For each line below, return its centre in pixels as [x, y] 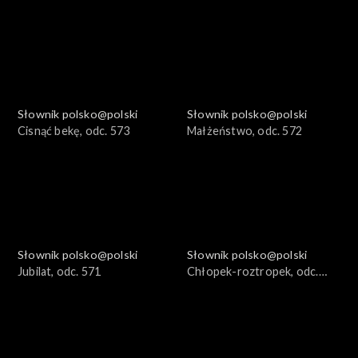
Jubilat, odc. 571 [60, 272]
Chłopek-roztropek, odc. [253, 272]
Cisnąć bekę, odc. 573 [74, 131]
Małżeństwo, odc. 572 [245, 131]
